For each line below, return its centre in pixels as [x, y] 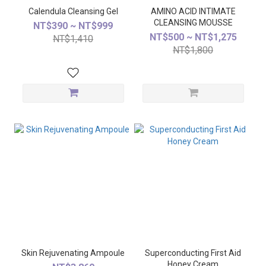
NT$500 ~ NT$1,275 [193, 37]
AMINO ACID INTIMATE [193, 11]
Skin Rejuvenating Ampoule [73, 253]
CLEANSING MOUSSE [216, 23]
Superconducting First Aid [193, 253]
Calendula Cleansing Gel [73, 11]
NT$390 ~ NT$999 [73, 26]
